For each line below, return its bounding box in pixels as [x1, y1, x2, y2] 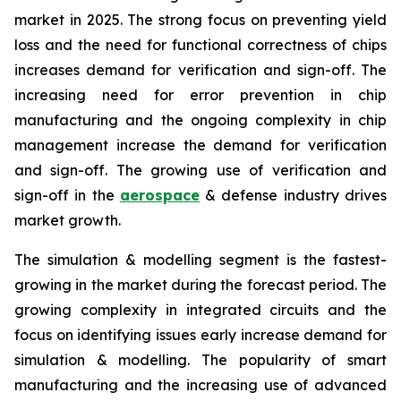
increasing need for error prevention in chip [14, 86, 387, 105]
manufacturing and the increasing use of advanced [14, 376, 387, 395]
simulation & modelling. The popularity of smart [14, 351, 387, 370]
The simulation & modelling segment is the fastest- [14, 251, 387, 269]
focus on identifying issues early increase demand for [14, 326, 387, 345]
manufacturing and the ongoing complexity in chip [14, 111, 387, 130]
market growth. [14, 211, 121, 230]
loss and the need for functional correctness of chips [14, 36, 387, 55]
